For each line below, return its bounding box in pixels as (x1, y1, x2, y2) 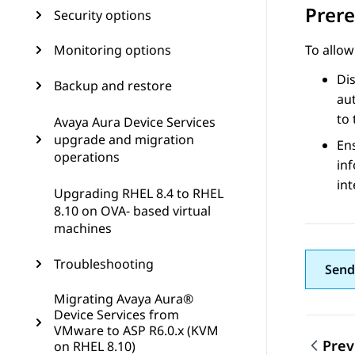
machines (54, 219, 112, 237)
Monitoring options (54, 41, 171, 59)
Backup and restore (54, 77, 172, 94)
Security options (54, 6, 151, 24)
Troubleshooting (54, 255, 154, 273)
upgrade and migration (54, 131, 194, 148)
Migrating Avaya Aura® (54, 290, 193, 307)
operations (54, 148, 120, 166)
